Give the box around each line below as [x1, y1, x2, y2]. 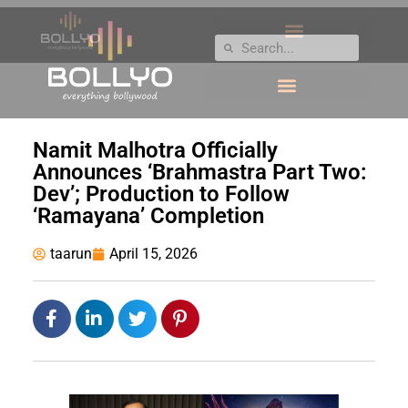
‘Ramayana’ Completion [32, 203, 264, 229]
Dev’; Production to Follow [32, 181, 290, 208]
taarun [49, 245, 92, 263]
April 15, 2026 [108, 245, 198, 263]
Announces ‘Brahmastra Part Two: [32, 159, 367, 186]
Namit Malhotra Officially [32, 138, 278, 164]
